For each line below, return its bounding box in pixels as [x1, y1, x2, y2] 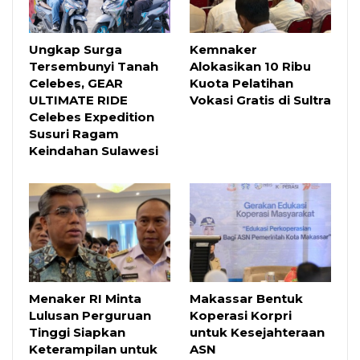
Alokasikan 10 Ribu [190, 58, 311, 74]
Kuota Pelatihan [190, 75, 293, 91]
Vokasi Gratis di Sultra [190, 92, 331, 108]
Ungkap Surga [29, 41, 122, 57]
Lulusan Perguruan [29, 307, 151, 323]
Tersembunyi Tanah [29, 58, 158, 74]
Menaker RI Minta [29, 290, 141, 306]
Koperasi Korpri [190, 307, 292, 323]
